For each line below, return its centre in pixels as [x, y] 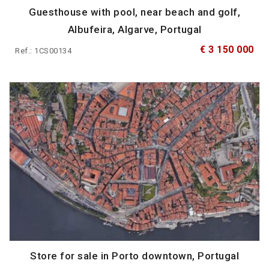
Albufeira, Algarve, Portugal [134, 30]
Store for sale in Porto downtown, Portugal [134, 255]
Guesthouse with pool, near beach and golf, [134, 12]
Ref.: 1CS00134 [43, 51]
